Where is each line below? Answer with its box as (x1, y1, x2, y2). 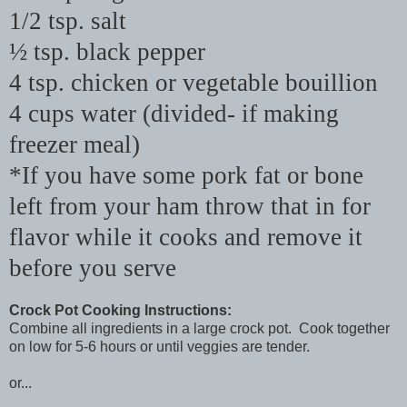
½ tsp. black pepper (9, 38, 205, 66)
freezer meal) (9, 131, 140, 159)
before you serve (9, 254, 176, 283)
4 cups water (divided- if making (9, 100, 339, 128)
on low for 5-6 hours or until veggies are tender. (9, 339, 310, 355)
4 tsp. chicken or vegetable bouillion (9, 69, 378, 97)
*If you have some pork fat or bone (9, 162, 363, 190)
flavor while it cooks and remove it (9, 223, 362, 252)
